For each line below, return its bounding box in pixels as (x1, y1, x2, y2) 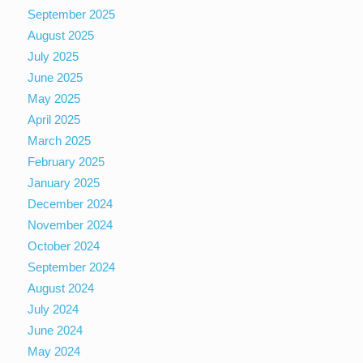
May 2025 (28, 91, 81, 105)
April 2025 (28, 112, 81, 126)
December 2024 (28, 196, 113, 211)
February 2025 (28, 154, 105, 169)
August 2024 (28, 280, 95, 295)
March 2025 (28, 133, 92, 147)
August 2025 (28, 28, 95, 42)
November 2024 (28, 217, 113, 232)
